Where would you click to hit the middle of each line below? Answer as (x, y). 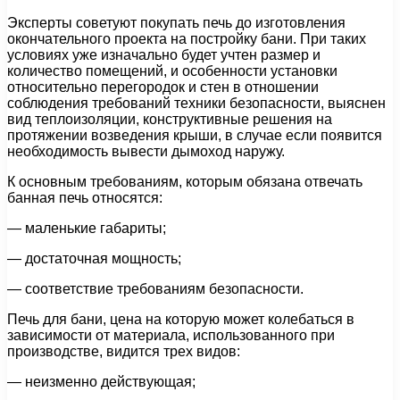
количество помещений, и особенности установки (172, 71)
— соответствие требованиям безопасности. (155, 288)
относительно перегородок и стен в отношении (163, 87)
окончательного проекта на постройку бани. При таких (187, 38)
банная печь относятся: (85, 197)
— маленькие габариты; (87, 228)
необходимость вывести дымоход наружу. (146, 151)
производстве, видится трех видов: (124, 351)
